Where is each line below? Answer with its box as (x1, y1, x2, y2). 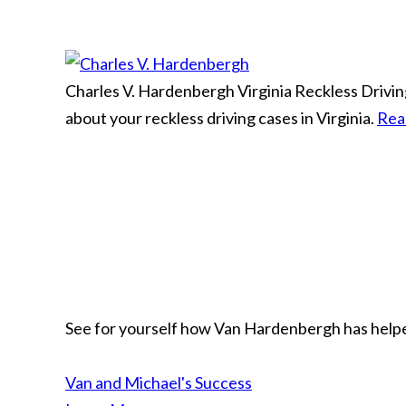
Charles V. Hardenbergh (65, 81, 235, 101)
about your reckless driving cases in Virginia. (65, 108, 374, 128)
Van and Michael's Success (65, 372, 252, 392)
